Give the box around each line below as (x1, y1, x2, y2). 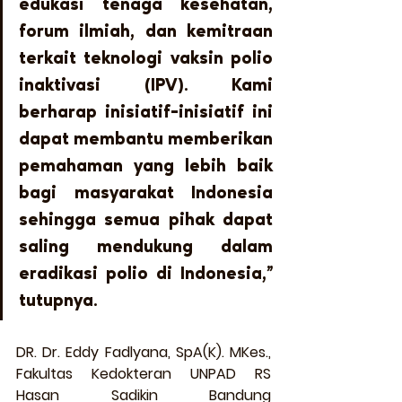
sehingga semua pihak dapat (19, 211, 273, 230)
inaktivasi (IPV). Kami (19, 76, 273, 95)
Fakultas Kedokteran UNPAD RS (16, 363, 271, 384)
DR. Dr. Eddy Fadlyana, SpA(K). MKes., (16, 341, 271, 363)
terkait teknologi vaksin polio (19, 49, 273, 68)
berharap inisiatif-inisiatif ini (19, 103, 273, 122)
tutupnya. (19, 292, 102, 310)
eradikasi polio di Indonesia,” (19, 265, 273, 284)
